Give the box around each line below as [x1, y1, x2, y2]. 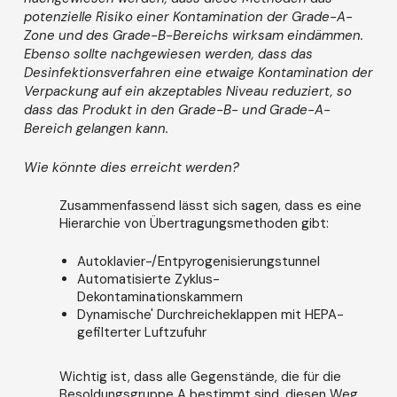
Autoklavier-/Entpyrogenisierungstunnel [76, 252, 320, 270]
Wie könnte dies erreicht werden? [23, 158, 239, 176]
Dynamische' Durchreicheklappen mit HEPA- [76, 305, 344, 323]
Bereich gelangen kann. [23, 120, 168, 138]
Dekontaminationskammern [76, 287, 243, 306]
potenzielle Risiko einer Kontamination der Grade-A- [23, 8, 353, 27]
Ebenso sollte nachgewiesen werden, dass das [23, 45, 313, 64]
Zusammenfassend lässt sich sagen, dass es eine [58, 197, 362, 215]
